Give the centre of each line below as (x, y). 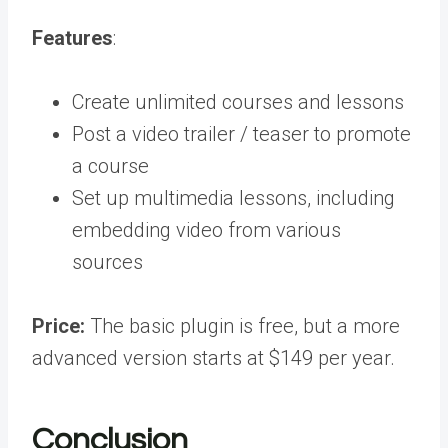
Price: (58, 326)
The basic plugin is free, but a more (242, 326)
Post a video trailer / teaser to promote (241, 134)
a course (110, 166)
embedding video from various (206, 230)
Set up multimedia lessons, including (233, 198)
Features (72, 38)
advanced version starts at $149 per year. (213, 358)
